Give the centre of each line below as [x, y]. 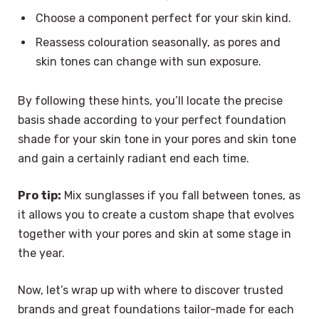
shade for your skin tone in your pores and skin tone [157, 140]
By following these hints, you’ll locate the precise [150, 101]
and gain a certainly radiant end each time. [134, 159]
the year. [41, 253]
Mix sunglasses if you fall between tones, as [181, 196]
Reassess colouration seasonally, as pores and [158, 42]
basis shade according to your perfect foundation [152, 120]
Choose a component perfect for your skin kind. [163, 18]
